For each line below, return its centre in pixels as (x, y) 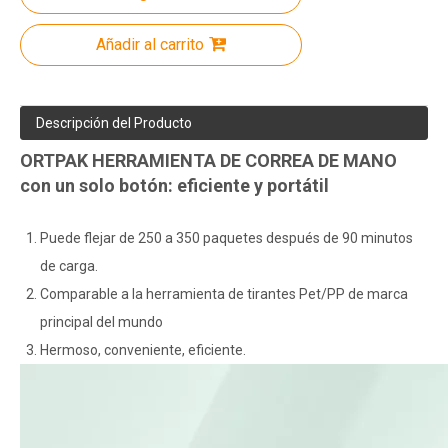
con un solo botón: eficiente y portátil (174, 185)
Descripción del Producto (114, 122)
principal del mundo (101, 321)
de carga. (69, 265)
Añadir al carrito (150, 44)
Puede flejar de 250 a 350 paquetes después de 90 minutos (226, 237)
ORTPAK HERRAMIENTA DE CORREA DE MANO (208, 160)
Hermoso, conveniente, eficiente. (143, 349)
